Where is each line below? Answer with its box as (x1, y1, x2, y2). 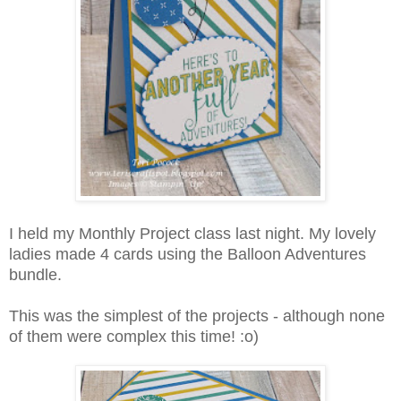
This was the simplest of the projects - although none (9, 307, 385, 326)
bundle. (9, 266, 62, 285)
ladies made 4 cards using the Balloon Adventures (9, 245, 366, 264)
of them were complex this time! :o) (9, 328, 259, 346)
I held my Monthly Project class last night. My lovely (9, 225, 376, 243)
